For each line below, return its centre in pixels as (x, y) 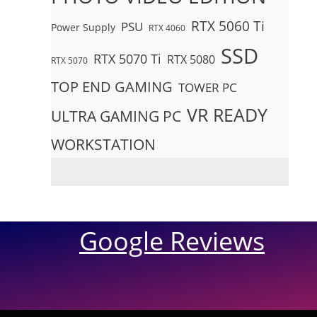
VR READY (227, 115)
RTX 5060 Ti (228, 26)
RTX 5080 (191, 59)
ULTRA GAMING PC (116, 116)
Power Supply (83, 27)
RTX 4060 (167, 28)
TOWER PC (208, 87)
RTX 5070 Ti (127, 59)
